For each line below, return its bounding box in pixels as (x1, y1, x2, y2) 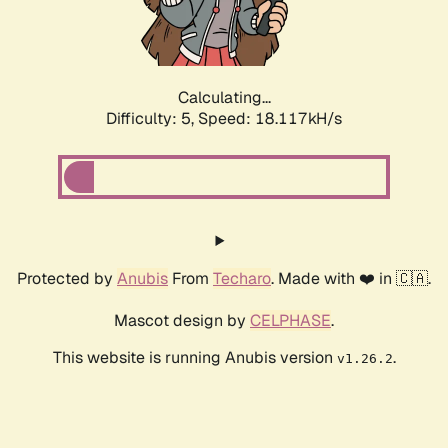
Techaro (213, 268, 271, 290)
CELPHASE (250, 310, 331, 332)
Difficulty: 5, (106, 108, 198, 130)
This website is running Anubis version (52, 347, 337, 369)
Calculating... (177, 87, 271, 109)
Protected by (17, 268, 117, 290)
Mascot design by (114, 310, 250, 332)
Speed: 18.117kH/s (198, 108, 342, 130)
